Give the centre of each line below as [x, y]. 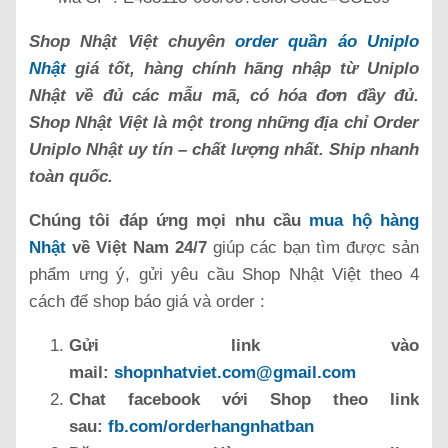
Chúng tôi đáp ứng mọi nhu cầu [169, 220]
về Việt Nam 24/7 [136, 247]
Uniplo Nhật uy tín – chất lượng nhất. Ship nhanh [224, 149]
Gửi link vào [244, 345]
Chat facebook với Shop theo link [244, 399]
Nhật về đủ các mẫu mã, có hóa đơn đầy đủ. [224, 95]
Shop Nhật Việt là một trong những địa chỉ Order [224, 122]
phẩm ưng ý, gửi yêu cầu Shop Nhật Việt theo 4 [224, 274]
